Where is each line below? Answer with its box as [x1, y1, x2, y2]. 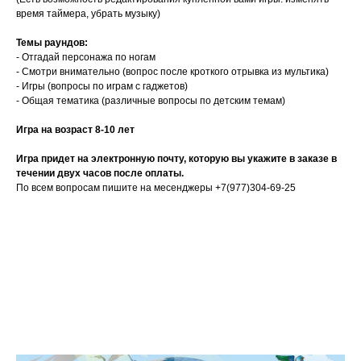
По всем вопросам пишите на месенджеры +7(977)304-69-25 [16, 181, 296, 193]
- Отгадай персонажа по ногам [16, 51, 156, 63]
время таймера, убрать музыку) [16, 7, 160, 19]
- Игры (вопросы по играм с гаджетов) [16, 80, 188, 92]
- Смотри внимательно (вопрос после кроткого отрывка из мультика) [16, 65, 329, 77]
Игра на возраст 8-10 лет [16, 123, 135, 135]
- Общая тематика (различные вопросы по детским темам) [16, 94, 285, 106]
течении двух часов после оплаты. [16, 167, 184, 179]
